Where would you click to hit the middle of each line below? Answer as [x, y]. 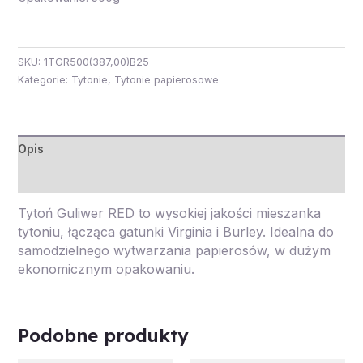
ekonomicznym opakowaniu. [106, 269]
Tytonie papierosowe [166, 79]
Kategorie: [44, 79]
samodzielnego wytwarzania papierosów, [144, 250]
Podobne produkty [103, 335]
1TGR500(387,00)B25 [96, 62]
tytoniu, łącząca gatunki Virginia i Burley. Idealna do [175, 231]
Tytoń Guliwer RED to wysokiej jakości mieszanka [169, 213]
